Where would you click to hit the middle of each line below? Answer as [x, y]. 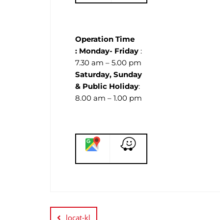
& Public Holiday [107, 86]
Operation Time [105, 39]
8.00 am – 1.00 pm [109, 98]
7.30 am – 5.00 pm [108, 63]
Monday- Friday [109, 51]
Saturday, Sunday [109, 75]
